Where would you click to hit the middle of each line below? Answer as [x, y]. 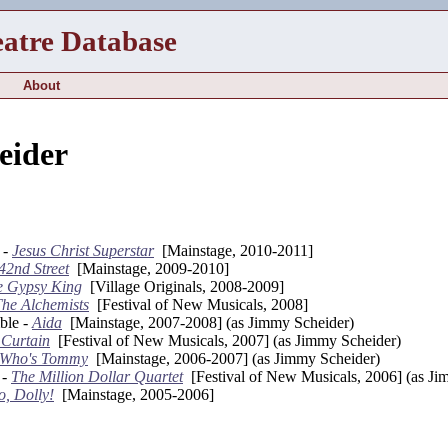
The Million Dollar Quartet [97, 376]
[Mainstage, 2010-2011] [233, 250]
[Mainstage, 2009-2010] [149, 268]
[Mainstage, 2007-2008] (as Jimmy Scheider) [208, 322]
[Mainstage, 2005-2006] [134, 394]
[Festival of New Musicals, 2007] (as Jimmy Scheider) [225, 340]
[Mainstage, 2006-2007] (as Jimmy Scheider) [234, 358]
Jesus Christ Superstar [83, 250]
